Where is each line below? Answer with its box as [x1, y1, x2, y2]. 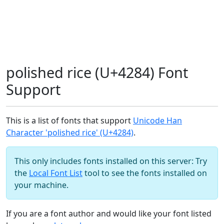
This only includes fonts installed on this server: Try [14, 155, 207, 166]
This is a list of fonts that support [6, 115, 133, 126]
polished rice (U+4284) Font [6, 62, 188, 82]
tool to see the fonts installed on [82, 167, 207, 178]
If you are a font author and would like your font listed [6, 208, 211, 219]
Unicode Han [133, 115, 182, 126]
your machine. [14, 179, 68, 190]
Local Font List [29, 167, 82, 178]
